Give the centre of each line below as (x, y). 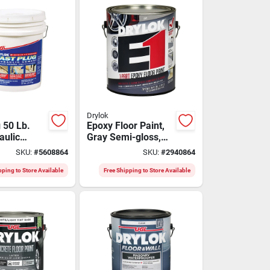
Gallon (101, 148)
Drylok (98, 115)
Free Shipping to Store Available (147, 170)
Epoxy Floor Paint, (126, 125)
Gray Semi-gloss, (124, 137)
